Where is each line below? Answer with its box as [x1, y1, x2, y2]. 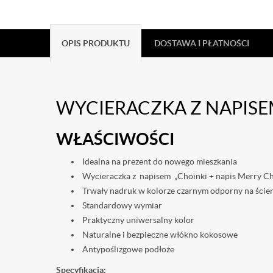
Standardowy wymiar [80, 200, 162, 210]
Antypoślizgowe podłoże [80, 244, 174, 254]
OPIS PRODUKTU [62, 38, 130, 48]
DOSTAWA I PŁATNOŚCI [154, 38, 249, 48]
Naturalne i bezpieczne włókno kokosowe [80, 230, 238, 239]
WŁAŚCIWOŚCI [56, 130, 174, 148]
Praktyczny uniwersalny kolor [80, 215, 194, 225]
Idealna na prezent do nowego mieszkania [80, 157, 237, 166]
